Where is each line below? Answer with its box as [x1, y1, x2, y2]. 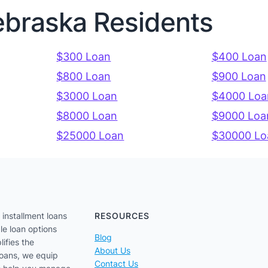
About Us [95, 245, 130, 256]
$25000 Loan [56, 129, 124, 142]
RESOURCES [95, 211, 150, 221]
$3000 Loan [56, 90, 118, 103]
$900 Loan [211, 70, 266, 83]
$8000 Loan [56, 109, 118, 123]
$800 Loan [56, 70, 111, 83]
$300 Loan [56, 50, 111, 63]
